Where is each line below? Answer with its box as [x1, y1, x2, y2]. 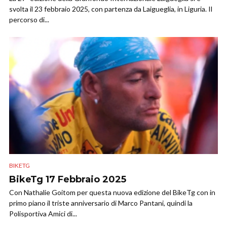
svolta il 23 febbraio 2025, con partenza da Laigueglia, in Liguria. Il [9, 5, 212, 14]
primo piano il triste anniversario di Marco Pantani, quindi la [9, 198, 193, 207]
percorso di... [9, 15, 49, 24]
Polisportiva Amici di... [9, 209, 77, 218]
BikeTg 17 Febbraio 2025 [9, 173, 126, 185]
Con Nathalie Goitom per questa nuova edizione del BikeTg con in [9, 187, 215, 197]
